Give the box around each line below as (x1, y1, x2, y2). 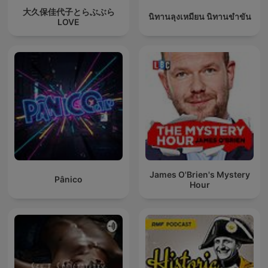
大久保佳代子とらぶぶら (22, 6, 115, 17)
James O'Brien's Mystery (149, 169, 250, 179)
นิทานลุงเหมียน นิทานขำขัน (148, 11, 251, 22)
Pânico (54, 174, 83, 185)
